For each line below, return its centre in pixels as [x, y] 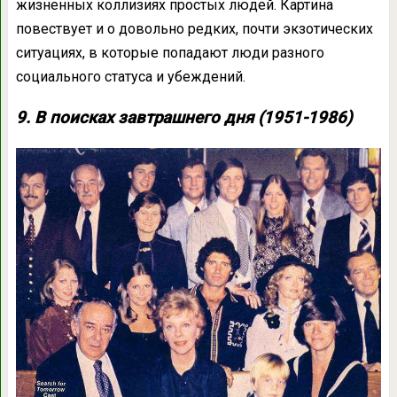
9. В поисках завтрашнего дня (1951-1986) [184, 118]
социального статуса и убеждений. [130, 77]
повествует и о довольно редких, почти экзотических [194, 29]
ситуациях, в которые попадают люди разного [170, 53]
